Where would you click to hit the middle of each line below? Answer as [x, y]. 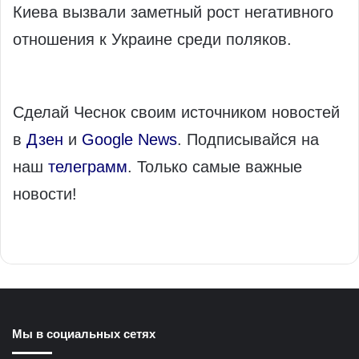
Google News [129, 140]
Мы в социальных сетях [84, 334]
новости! [45, 194]
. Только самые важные [215, 167]
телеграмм [88, 167]
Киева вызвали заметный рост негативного [173, 12]
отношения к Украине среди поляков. [152, 40]
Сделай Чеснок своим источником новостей [176, 113]
